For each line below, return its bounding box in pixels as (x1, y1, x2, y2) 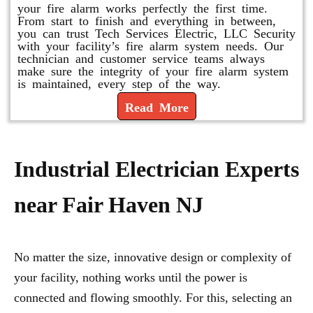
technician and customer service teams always (17, 51, 265, 64)
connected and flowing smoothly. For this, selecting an (14, 291, 292, 305)
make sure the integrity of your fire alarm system (17, 64, 289, 77)
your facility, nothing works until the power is (14, 270, 247, 285)
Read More (124, 100, 189, 113)
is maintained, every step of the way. (17, 76, 221, 89)
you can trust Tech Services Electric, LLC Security (17, 26, 296, 39)
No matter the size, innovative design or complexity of (14, 250, 291, 265)
